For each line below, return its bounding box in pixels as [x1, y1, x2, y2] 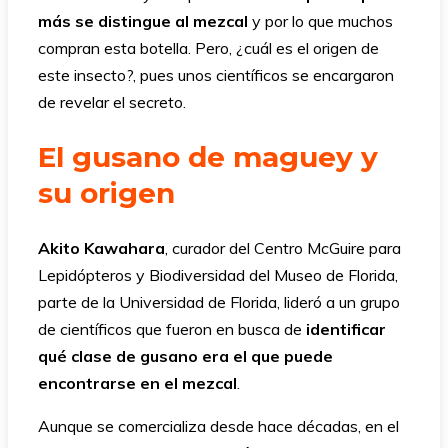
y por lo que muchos [248, 11, 393, 32]
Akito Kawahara [38, 237, 165, 258]
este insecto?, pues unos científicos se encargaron [38, 65, 394, 86]
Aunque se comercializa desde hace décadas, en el [38, 415, 399, 436]
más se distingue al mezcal [38, 11, 248, 32]
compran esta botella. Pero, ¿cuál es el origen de [38, 38, 379, 59]
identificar [306, 318, 386, 339]
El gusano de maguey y [38, 140, 378, 175]
